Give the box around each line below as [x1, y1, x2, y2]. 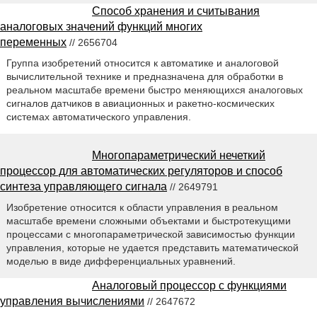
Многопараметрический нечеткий [92, 149, 265, 161]
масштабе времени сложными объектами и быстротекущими [6, 214, 291, 226]
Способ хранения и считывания [92, 4, 260, 17]
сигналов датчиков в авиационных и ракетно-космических [6, 97, 275, 109]
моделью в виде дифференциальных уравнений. [6, 255, 236, 267]
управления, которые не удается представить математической [6, 241, 299, 253]
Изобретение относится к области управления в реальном [6, 201, 278, 213]
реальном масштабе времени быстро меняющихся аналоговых [6, 83, 303, 96]
